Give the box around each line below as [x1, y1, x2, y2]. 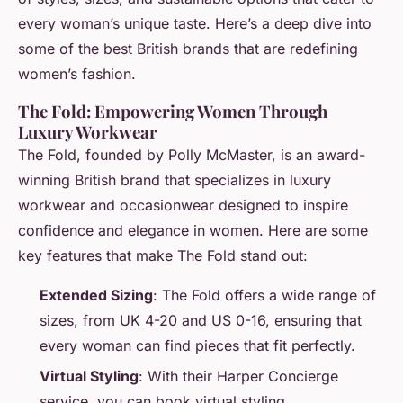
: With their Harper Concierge [139, 367, 338, 386]
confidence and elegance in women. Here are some [18, 221, 368, 239]
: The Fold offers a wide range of [153, 286, 376, 304]
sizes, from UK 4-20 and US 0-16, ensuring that [40, 311, 362, 329]
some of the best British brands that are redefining [18, 40, 358, 58]
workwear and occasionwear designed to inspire [18, 196, 348, 214]
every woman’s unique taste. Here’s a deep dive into [18, 14, 372, 32]
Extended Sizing [40, 286, 153, 304]
